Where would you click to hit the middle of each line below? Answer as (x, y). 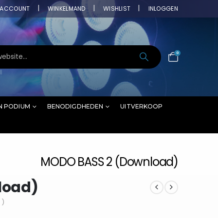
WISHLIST (117, 9)
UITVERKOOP (142, 106)
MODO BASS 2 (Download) (109, 162)
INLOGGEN (163, 9)
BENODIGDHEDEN (75, 106)
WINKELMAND (66, 9)
